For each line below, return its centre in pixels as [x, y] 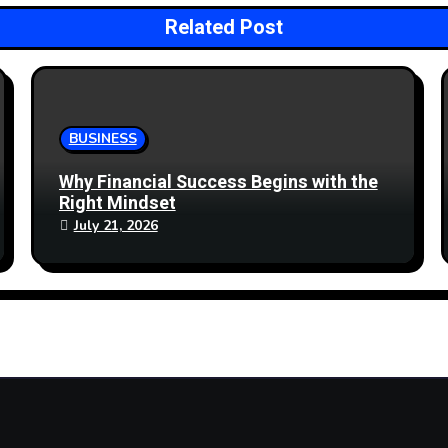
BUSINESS [102, 138]
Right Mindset [117, 203]
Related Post [224, 27]
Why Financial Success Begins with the [218, 182]
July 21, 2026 [115, 225]
